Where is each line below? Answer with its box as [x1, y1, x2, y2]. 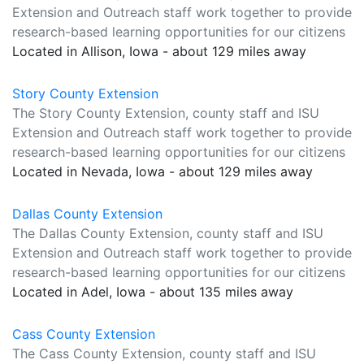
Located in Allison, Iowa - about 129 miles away [12, 43, 306, 59]
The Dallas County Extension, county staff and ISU [12, 225, 323, 241]
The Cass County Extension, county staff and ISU [12, 345, 316, 362]
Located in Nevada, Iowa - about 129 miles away [12, 163, 313, 180]
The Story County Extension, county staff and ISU [12, 105, 319, 121]
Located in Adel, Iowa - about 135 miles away [12, 284, 293, 300]
